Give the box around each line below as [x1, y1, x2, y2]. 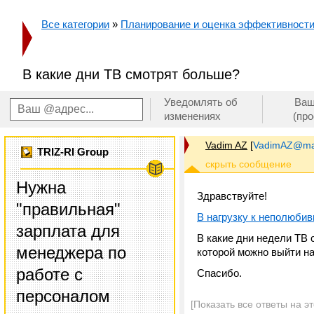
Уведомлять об [164, 96, 238, 108]
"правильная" [16, 200, 121, 219]
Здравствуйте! [197, 190, 267, 202]
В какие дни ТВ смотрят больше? [22, 67, 240, 82]
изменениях [164, 110, 221, 122]
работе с [16, 265, 83, 284]
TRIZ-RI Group [37, 146, 109, 158]
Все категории [41, 18, 109, 30]
